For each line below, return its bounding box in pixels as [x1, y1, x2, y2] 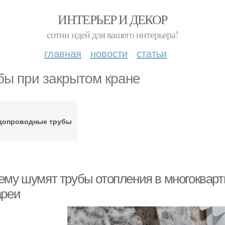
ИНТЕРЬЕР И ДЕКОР [58, 11, 167, 28]
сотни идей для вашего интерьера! [47, 28, 178, 41]
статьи [137, 46, 167, 60]
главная [44, 46, 81, 60]
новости [90, 46, 128, 60]
